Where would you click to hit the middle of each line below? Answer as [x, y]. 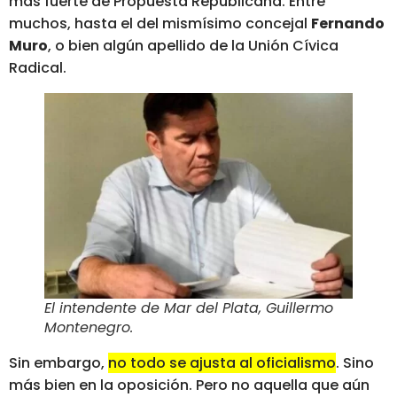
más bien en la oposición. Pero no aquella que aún [189, 385]
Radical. [38, 68]
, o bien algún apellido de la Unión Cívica [193, 46]
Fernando [348, 24]
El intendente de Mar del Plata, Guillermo [189, 307]
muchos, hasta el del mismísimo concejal [160, 24]
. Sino [355, 362]
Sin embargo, [58, 362]
